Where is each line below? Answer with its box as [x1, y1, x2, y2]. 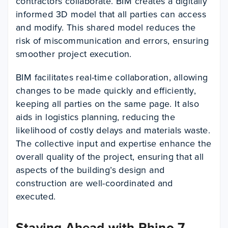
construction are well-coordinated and [16, 177, 173, 190]
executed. [16, 190, 56, 203]
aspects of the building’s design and [16, 163, 165, 177]
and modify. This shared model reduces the [16, 21, 196, 34]
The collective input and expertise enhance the [16, 137, 212, 150]
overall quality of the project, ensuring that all [16, 150, 204, 163]
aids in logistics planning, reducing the [16, 110, 175, 124]
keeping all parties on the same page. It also [16, 97, 199, 110]
